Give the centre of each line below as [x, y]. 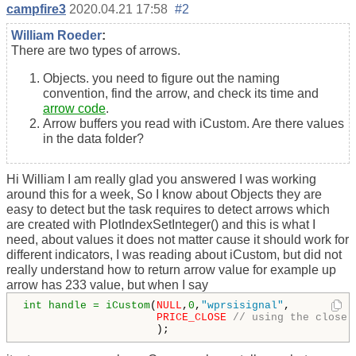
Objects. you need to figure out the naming [161, 79]
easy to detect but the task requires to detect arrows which [168, 210]
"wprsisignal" [242, 306]
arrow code [74, 109]
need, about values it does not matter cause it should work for [178, 240]
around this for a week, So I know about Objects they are [164, 195]
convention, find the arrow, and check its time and [181, 94]
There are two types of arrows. [96, 51]
